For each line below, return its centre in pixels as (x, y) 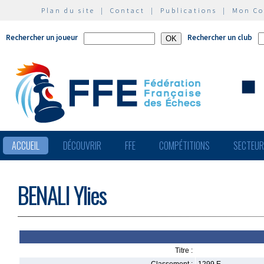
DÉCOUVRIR (82, 146)
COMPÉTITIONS (184, 146)
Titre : (184, 250)
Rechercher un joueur (42, 37)
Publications (189, 10)
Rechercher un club (220, 37)
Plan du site (68, 10)
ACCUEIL (26, 146)
